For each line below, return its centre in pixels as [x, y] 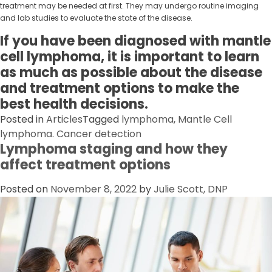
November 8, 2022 [93, 189]
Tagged [102, 119]
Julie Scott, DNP [191, 189]
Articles [64, 119]
